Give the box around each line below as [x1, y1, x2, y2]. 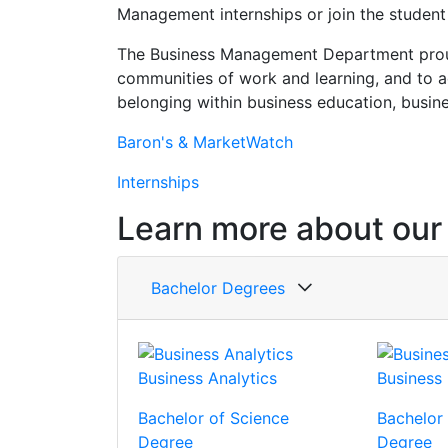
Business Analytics [138, 367, 277, 388]
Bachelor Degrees [151, 278, 285, 299]
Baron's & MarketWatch [117, 132, 293, 153]
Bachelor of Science [138, 407, 289, 428]
